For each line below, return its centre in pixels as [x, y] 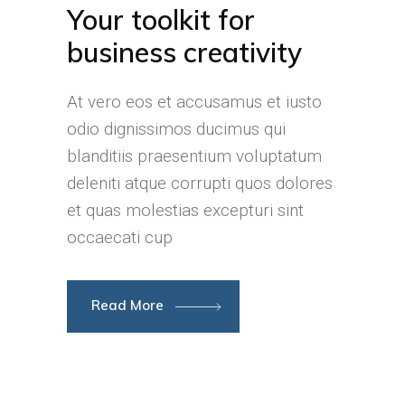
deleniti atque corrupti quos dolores [200, 184]
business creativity [184, 53]
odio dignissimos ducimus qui [176, 129]
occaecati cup [120, 238]
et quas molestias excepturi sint [185, 211]
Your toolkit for [161, 20]
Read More [129, 306]
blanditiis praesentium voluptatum [194, 156]
